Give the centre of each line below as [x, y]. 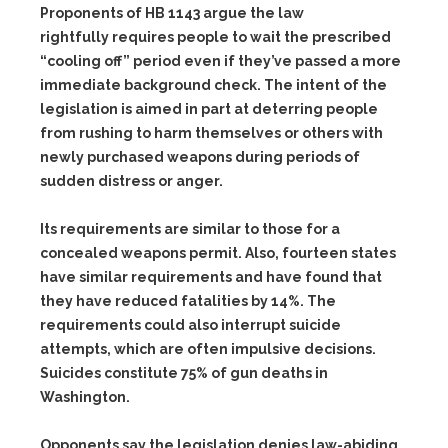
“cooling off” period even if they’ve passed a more [220, 61]
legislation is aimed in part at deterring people [209, 109]
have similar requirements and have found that [211, 277]
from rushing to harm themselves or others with [211, 133]
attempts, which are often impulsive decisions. [208, 349]
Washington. [85, 397]
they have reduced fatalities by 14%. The [188, 301]
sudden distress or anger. [131, 181]
